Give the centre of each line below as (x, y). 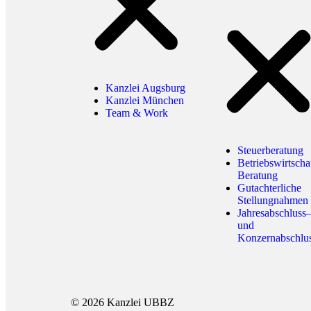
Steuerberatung (270, 151)
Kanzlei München (145, 101)
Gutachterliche (269, 188)
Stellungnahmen (273, 201)
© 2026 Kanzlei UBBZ (123, 303)
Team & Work (137, 113)
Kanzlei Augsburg (145, 88)
